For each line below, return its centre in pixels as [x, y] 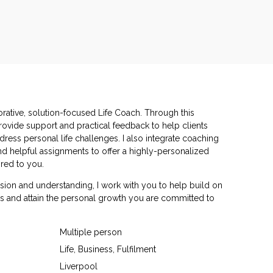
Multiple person [91, 232]
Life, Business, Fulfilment [108, 250]
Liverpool [79, 267]
